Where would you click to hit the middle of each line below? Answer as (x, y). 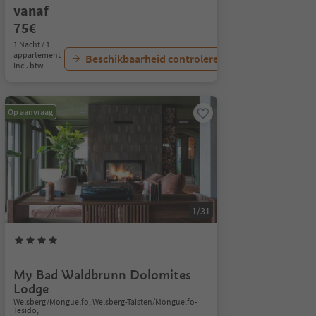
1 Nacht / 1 (31, 44)
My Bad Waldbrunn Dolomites (102, 275)
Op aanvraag (30, 112)
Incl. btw (28, 65)
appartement (37, 55)
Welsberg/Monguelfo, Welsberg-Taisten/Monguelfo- (105, 302)
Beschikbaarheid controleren (155, 59)
